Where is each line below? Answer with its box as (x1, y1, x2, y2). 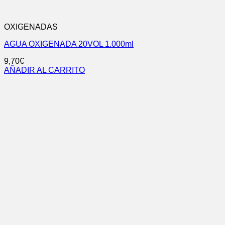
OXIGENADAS (4, 22, 58, 31)
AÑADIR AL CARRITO (4, 65, 85, 74)
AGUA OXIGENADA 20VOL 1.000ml (4, 39, 134, 48)
